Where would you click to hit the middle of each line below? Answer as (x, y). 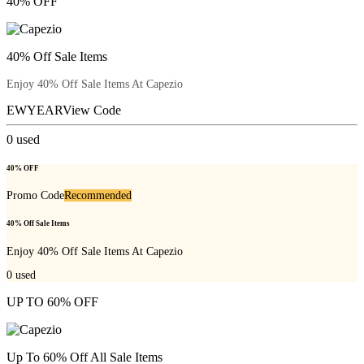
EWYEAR (35, 110)
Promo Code (35, 196)
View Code (92, 110)
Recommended (98, 196)
